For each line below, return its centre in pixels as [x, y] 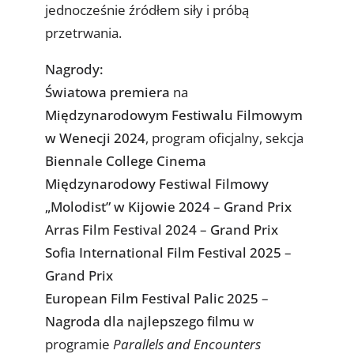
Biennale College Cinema [125, 160]
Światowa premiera [107, 92]
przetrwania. [83, 32]
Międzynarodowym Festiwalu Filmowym [173, 115]
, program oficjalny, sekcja [224, 137]
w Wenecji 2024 [95, 137]
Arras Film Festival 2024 [121, 229]
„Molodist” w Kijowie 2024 [127, 206]
